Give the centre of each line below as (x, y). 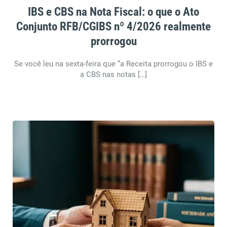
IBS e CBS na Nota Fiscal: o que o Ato (113, 12)
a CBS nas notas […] (113, 74)
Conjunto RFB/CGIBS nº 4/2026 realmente (113, 26)
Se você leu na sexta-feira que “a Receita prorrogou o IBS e (113, 64)
